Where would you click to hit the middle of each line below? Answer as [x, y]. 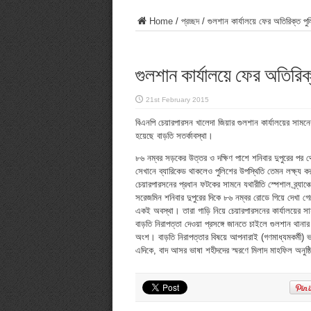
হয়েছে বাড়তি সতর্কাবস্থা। [174, 136]
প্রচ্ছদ [190, 21]
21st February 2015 [177, 100]
